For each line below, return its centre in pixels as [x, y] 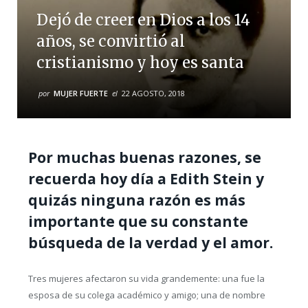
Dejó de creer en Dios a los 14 [143, 20]
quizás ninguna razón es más [136, 200]
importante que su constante [138, 222]
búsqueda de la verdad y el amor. [150, 243]
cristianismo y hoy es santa [140, 63]
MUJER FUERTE [81, 93]
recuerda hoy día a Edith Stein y [146, 179]
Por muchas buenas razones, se [144, 158]
